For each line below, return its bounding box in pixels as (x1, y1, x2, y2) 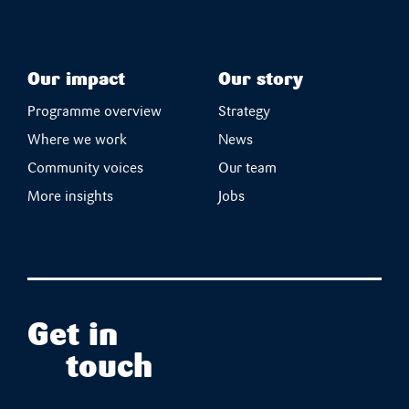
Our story (218, 71, 303, 89)
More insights (27, 190, 113, 204)
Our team (218, 162, 277, 176)
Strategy (218, 105, 270, 120)
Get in (27, 321, 118, 353)
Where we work (27, 133, 127, 148)
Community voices (27, 162, 143, 176)
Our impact (27, 71, 125, 89)
